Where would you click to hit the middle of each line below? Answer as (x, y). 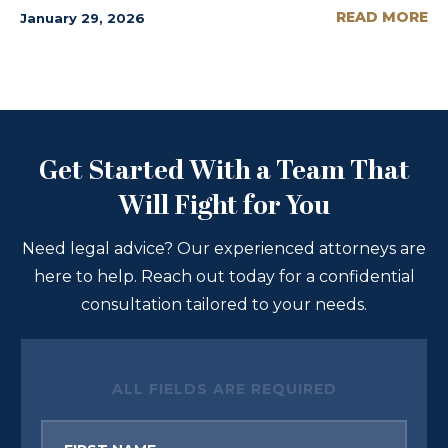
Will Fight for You (224, 206)
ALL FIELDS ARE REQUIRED (224, 388)
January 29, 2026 (82, 17)
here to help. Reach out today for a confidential (224, 276)
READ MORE (382, 16)
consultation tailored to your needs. (224, 304)
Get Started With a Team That (224, 171)
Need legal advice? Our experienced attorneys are (224, 248)
